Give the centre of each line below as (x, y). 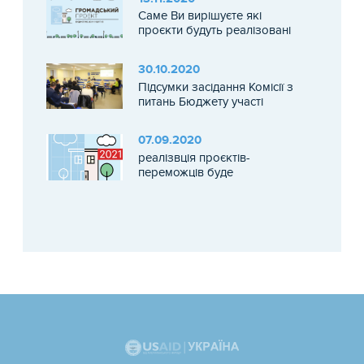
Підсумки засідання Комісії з (215, 87)
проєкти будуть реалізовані (214, 30)
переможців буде (185, 173)
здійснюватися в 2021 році (211, 187)
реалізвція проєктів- (194, 158)
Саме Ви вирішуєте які (199, 16)
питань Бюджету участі (200, 101)
